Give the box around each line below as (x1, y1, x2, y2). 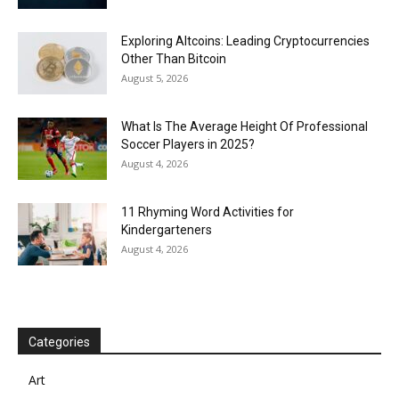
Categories (28, 334, 90, 349)
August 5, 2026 (121, 70, 188, 85)
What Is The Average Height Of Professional (121, 118, 368, 134)
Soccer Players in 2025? (121, 136, 255, 151)
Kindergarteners (121, 222, 212, 237)
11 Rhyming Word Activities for (121, 204, 294, 219)
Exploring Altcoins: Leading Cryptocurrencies (121, 33, 370, 48)
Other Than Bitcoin (121, 51, 226, 66)
